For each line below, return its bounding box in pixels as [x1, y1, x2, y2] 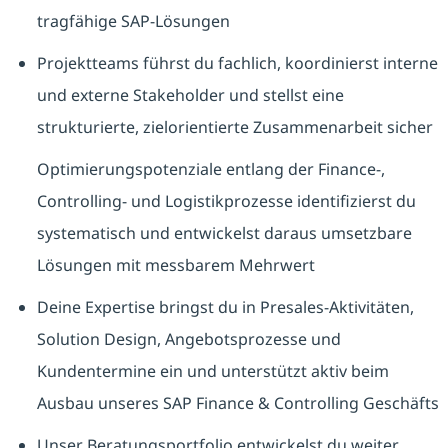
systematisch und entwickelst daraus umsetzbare [36, 222, 412, 245]
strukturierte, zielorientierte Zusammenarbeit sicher [36, 116, 433, 139]
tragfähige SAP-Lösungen [36, 10, 230, 33]
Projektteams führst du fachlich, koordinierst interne [36, 52, 438, 75]
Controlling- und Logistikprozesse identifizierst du [36, 190, 416, 213]
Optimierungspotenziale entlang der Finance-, [36, 158, 385, 181]
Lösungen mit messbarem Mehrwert [36, 254, 315, 277]
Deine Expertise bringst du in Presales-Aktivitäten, [36, 296, 414, 319]
